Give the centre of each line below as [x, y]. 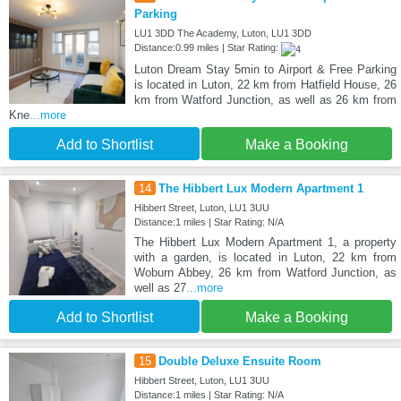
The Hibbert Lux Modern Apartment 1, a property [265, 242]
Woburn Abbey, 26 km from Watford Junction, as [265, 272]
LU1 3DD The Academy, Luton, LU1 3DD [222, 34]
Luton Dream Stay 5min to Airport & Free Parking [265, 69]
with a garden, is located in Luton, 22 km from [265, 257]
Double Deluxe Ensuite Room [239, 361]
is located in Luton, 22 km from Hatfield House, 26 [265, 84]
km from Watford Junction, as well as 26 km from [265, 99]
